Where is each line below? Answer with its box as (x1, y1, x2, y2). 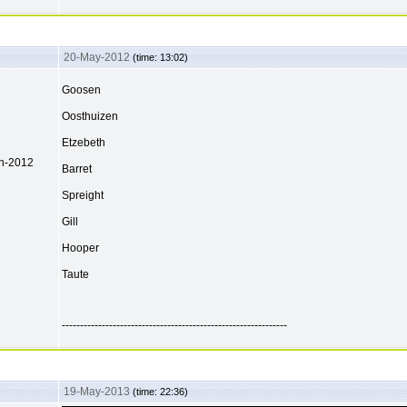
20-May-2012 (64, 51, 133, 65)
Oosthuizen (62, 110, 118, 124)
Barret (62, 163, 92, 176)
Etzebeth (62, 136, 105, 150)
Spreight (62, 189, 104, 203)
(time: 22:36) (133, 386, 188, 398)
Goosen (62, 84, 101, 97)
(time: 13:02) (133, 52, 188, 64)
